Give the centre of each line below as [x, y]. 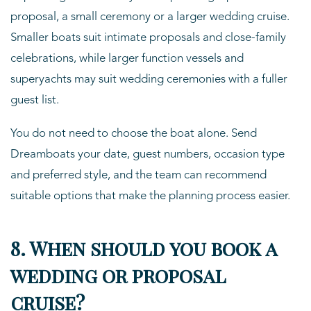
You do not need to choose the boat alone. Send [134, 133]
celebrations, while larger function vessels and [127, 58]
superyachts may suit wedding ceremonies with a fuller [149, 79]
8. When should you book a [144, 248]
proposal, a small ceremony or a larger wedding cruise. [150, 17]
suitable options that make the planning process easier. [150, 196]
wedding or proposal [118, 275]
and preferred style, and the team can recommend [138, 175]
